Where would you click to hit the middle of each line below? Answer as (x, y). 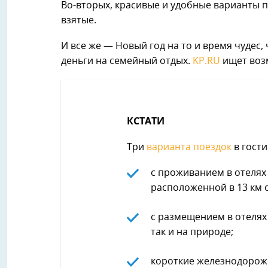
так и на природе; (192, 232)
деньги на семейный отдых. (127, 61)
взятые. (79, 21)
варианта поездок (189, 147)
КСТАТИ (146, 122)
